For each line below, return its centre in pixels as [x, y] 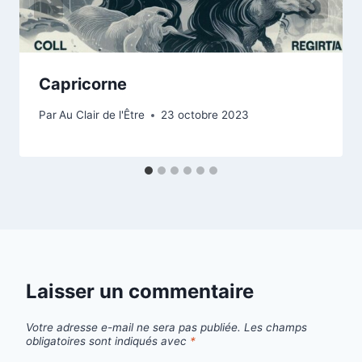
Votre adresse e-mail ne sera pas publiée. [133, 327]
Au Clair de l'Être [102, 115]
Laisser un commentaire [140, 292]
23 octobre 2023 [205, 115]
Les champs [276, 327]
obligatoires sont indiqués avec [108, 341]
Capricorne [83, 84]
